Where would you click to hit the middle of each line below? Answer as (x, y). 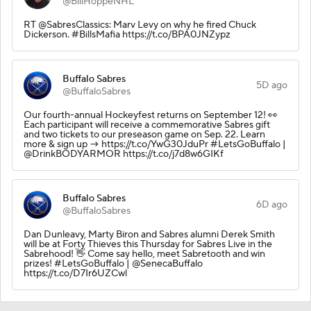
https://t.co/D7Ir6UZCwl (75, 273)
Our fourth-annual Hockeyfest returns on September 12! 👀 (151, 115)
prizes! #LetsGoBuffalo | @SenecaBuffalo (113, 263)
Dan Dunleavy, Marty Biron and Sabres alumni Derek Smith (149, 234)
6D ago (272, 204)
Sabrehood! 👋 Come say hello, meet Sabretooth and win (144, 254)
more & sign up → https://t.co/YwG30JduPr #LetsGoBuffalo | (155, 144)
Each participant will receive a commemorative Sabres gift (147, 125)
